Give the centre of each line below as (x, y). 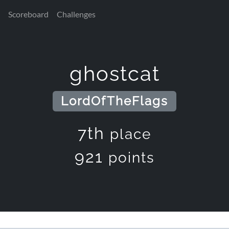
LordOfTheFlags (114, 101)
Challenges (76, 14)
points (131, 158)
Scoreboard (28, 14)
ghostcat (114, 73)
